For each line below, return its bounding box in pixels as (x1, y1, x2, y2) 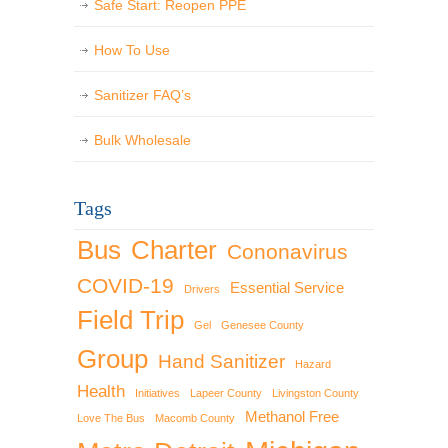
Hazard (295, 358, 331, 371)
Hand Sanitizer (158, 350, 285, 373)
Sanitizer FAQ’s (94, 87, 191, 104)
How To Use (94, 42, 170, 59)
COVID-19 (77, 274, 174, 298)
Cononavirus (227, 240, 348, 264)
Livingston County (272, 387, 359, 400)
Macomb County (155, 412, 235, 425)
